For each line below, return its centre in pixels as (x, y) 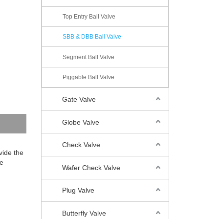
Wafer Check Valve (91, 167)
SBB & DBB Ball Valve (92, 37)
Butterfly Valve (84, 213)
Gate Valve (79, 99)
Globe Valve (80, 122)
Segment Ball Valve (88, 57)
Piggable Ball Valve (88, 77)
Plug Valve (78, 190)
